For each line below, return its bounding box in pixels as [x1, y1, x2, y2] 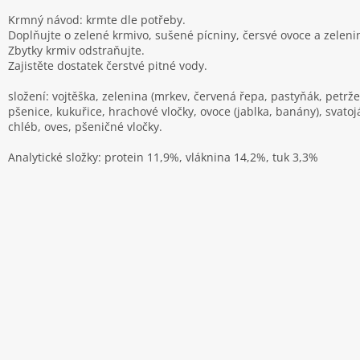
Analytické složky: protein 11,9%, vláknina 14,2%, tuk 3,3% [8, 149, 318, 166]
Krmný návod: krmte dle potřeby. [8, 12, 186, 28]
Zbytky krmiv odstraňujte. [8, 43, 145, 59]
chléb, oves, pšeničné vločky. [8, 119, 162, 135]
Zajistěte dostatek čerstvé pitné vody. [8, 58, 207, 74]
